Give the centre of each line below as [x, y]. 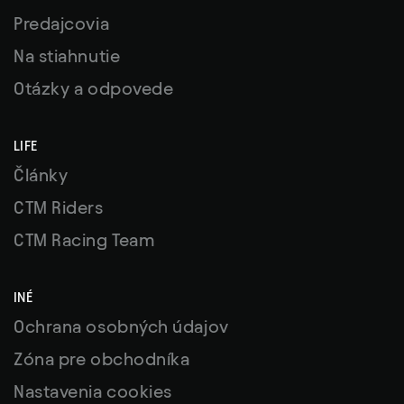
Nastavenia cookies [93, 392]
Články [41, 175]
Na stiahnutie [67, 56]
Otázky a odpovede [94, 89]
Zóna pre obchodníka [102, 359]
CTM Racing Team [84, 240]
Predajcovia [62, 24]
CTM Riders [59, 208]
